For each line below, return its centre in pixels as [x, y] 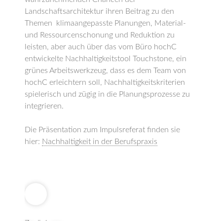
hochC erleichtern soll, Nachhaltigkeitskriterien [105, 82]
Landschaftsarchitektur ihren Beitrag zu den [99, 11]
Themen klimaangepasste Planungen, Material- [105, 23]
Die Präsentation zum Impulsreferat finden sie [102, 130]
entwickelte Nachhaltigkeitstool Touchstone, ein [106, 59]
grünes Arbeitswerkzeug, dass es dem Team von [105, 71]
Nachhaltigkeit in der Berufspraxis [100, 142]
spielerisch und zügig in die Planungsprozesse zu [107, 94]
